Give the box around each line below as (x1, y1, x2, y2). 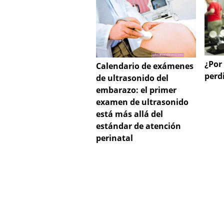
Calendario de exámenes (96, 60, 193, 72)
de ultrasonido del (96, 72, 168, 84)
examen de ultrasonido (96, 96, 188, 108)
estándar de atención (96, 120, 181, 132)
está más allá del (96, 108, 163, 120)
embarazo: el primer (96, 84, 176, 96)
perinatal (96, 132, 133, 144)
